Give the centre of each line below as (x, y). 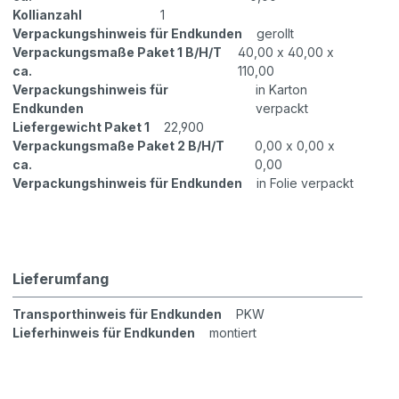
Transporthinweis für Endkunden (118, 314)
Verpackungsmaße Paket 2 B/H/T (119, 146)
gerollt (276, 34)
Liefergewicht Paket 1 (81, 127)
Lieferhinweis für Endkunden (104, 333)
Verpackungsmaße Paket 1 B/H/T (118, 53)
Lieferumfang (61, 279)
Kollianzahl (48, 15)
